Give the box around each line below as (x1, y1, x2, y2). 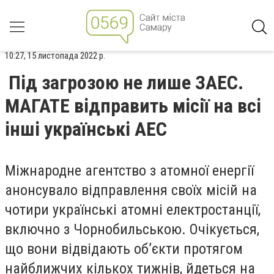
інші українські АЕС (5, 117, 167, 141)
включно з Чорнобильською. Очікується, (5, 221, 259, 238)
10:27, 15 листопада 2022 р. (5, 50, 105, 61)
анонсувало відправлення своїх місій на (5, 182, 257, 199)
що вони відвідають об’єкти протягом (5, 240, 243, 257)
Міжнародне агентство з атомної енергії (5, 162, 254, 179)
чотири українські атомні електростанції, (5, 201, 261, 218)
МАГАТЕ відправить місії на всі (5, 94, 261, 117)
